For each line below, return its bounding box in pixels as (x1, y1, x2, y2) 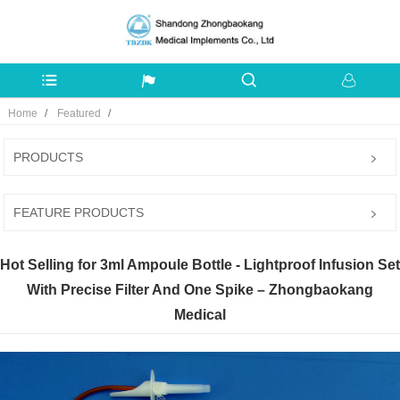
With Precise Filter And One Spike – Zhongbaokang (27, 282, 373, 298)
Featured (56, 107, 101, 121)
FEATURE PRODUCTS (13, 205, 145, 221)
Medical (174, 307, 226, 323)
